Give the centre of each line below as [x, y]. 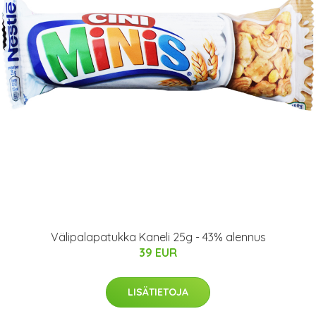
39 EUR [158, 253]
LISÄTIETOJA [158, 292]
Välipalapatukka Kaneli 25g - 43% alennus [158, 237]
